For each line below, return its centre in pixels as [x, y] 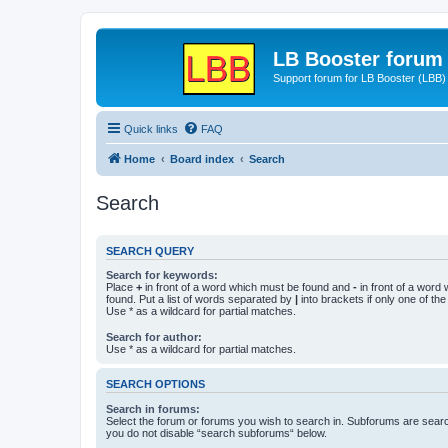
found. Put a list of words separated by [200, 299]
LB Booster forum [358, 59]
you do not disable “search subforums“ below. [216, 432]
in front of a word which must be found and [247, 287]
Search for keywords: [162, 275]
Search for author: [154, 337]
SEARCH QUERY [150, 250]
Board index [202, 158]
